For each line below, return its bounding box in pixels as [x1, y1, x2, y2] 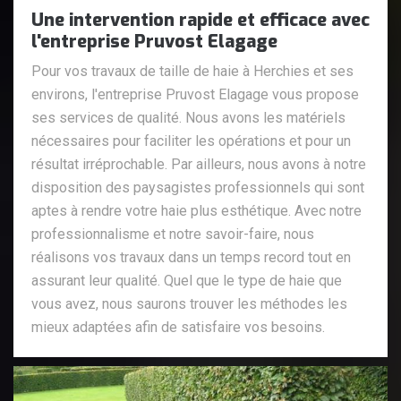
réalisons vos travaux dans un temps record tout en [31, 248, 351, 266]
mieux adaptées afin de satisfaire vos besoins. [31, 318, 325, 336]
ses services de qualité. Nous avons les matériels [31, 108, 346, 126]
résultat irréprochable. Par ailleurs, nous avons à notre [31, 155, 366, 173]
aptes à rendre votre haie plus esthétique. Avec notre [31, 201, 362, 219]
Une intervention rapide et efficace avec [31, 7, 370, 32]
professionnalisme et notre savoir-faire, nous [31, 225, 314, 243]
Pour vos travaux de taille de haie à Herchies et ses [31, 62, 354, 80]
